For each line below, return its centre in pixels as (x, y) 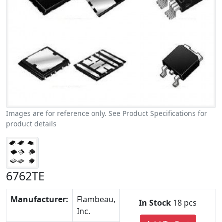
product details (31, 123)
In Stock (155, 203)
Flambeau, (96, 199)
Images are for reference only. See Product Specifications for (107, 113)
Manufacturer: (39, 199)
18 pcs (184, 203)
